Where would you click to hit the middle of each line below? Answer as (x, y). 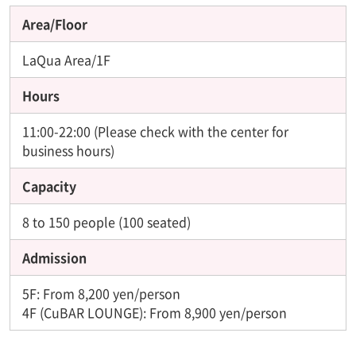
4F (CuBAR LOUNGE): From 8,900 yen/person (155, 312)
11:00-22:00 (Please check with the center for (155, 131)
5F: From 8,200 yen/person (101, 293)
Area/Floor (55, 23)
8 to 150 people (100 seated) (106, 221)
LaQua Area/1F (66, 59)
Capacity (49, 186)
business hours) (68, 150)
